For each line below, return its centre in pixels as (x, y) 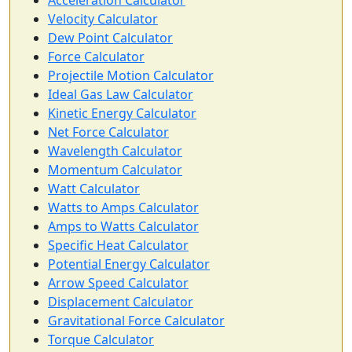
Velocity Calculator (103, 19)
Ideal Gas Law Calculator (121, 95)
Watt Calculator (94, 189)
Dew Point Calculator (110, 38)
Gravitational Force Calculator (136, 321)
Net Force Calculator (108, 132)
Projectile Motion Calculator (131, 76)
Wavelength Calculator (115, 151)
